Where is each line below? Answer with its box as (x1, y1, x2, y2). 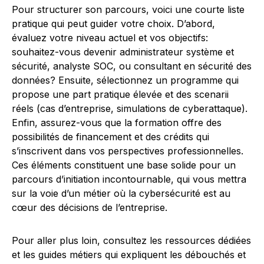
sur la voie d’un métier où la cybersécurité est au (12, 187, 230, 199)
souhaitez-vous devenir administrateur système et (12, 46, 234, 58)
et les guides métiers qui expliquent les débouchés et (12, 249, 246, 260)
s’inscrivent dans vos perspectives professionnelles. (12, 145, 243, 157)
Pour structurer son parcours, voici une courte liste (12, 4, 245, 15)
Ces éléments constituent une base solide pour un (12, 159, 236, 171)
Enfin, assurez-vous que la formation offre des (12, 117, 222, 128)
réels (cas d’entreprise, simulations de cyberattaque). (12, 103, 247, 114)
